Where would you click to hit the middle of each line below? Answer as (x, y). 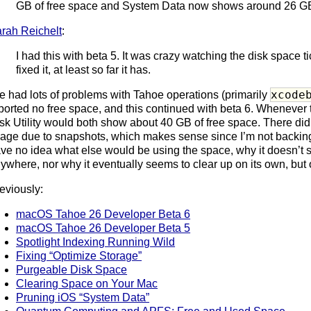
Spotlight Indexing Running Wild (96, 242)
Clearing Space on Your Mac (87, 283)
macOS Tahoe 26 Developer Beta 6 (103, 214)
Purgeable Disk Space (72, 269)
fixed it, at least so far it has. (84, 69)
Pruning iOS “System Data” (83, 297)
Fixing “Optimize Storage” (79, 255)
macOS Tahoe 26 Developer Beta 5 (103, 228)
